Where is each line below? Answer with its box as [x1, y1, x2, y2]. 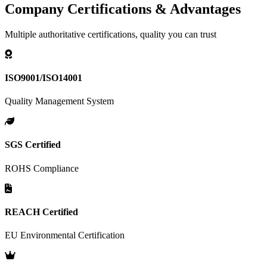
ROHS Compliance [5, 163, 79, 173]
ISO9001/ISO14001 [5, 72, 82, 83]
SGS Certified [5, 139, 61, 150]
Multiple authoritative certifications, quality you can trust [5, 29, 216, 39]
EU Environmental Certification [5, 230, 125, 241]
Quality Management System [5, 96, 114, 107]
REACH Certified [5, 207, 78, 218]
